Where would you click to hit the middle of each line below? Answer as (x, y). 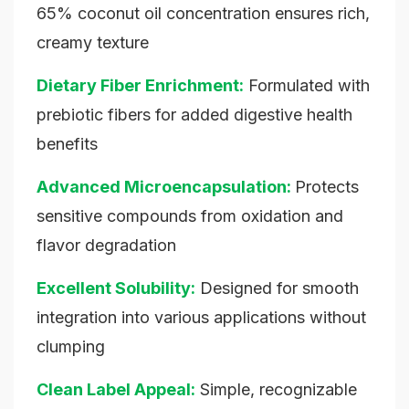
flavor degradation (106, 246)
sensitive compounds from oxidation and (190, 216)
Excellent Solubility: (116, 288)
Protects (327, 187)
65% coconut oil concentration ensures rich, (203, 14)
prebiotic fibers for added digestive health (194, 115)
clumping (71, 347)
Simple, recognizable (278, 390)
